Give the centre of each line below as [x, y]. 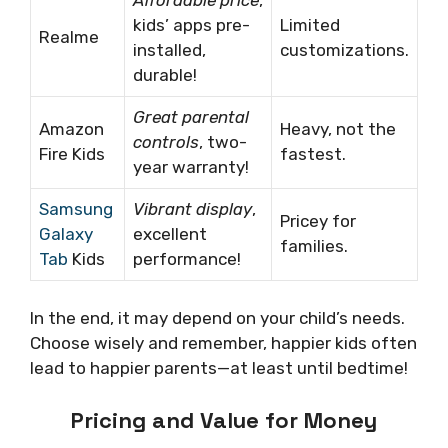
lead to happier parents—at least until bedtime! [219, 368]
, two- [223, 141]
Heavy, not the [338, 128]
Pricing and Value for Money [224, 419]
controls [166, 141]
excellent [170, 233]
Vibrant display [192, 208]
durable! [165, 74]
